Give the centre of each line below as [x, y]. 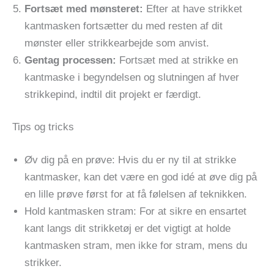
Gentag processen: [70, 60]
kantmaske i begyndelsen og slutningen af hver [132, 77]
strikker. [43, 262]
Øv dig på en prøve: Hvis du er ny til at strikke [130, 160]
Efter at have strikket [193, 9]
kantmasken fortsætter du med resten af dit [124, 26]
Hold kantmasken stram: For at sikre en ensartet [135, 211]
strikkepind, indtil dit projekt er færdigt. [113, 94]
